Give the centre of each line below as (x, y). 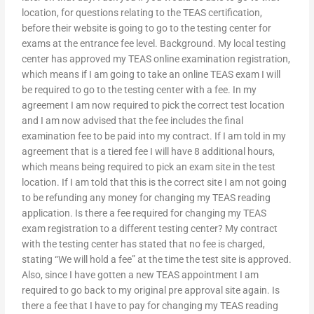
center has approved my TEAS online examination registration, (156, 59)
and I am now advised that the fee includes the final (133, 121)
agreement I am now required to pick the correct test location (153, 105)
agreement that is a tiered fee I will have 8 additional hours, (149, 152)
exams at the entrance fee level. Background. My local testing (154, 44)
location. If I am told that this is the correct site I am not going (155, 183)
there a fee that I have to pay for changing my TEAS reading (150, 306)
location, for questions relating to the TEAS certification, (142, 13)
